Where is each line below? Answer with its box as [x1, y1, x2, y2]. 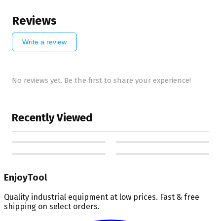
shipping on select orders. [4, 201, 100, 211]
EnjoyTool [4, 172, 47, 184]
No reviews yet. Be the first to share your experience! [12, 75, 191, 85]
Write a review [22, 37, 67, 46]
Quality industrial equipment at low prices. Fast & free [4, 192, 199, 202]
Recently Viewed [12, 111, 92, 125]
